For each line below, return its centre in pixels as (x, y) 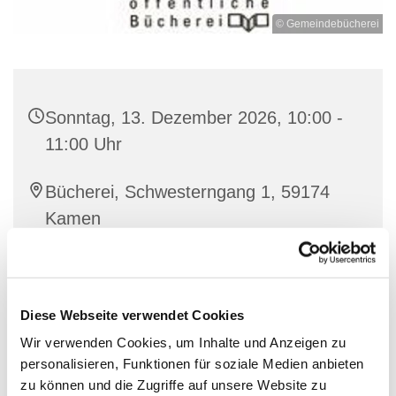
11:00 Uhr (84, 145)
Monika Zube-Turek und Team (163, 267)
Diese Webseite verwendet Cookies (132, 315)
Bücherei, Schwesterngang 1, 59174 (187, 192)
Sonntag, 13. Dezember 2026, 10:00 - (194, 118)
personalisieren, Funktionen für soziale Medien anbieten (192, 363)
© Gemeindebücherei (327, 24)
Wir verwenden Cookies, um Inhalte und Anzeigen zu (183, 342)
